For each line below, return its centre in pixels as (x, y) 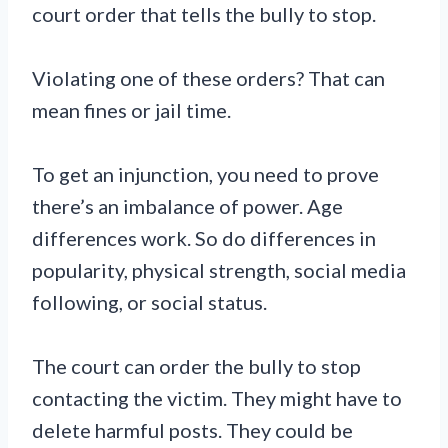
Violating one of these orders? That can (208, 77)
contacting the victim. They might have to (217, 397)
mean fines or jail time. (131, 109)
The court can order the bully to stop (196, 365)
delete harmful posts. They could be (192, 429)
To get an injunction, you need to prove (205, 173)
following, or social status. (149, 301)
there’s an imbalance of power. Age (187, 205)
